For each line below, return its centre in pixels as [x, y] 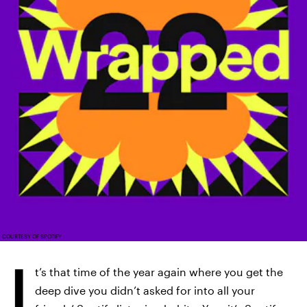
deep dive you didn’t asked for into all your [145, 290]
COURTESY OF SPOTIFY [32, 236]
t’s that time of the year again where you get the [159, 272]
